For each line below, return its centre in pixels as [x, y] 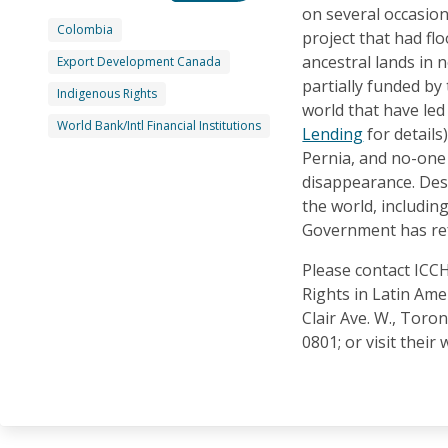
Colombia [85, 29]
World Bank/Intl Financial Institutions [159, 125]
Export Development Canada [139, 61]
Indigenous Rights [107, 93]
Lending [333, 133]
